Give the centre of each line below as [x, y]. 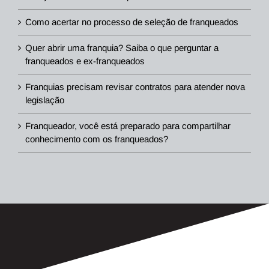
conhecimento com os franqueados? [97, 139]
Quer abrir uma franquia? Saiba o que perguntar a [122, 48]
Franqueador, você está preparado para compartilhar [128, 126]
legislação [45, 100]
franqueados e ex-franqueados [85, 61]
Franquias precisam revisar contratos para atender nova [135, 87]
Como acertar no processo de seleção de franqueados [132, 22]
